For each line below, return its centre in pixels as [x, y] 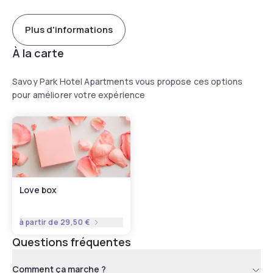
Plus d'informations [69, 30]
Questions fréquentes [72, 242]
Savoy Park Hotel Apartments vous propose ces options [128, 81]
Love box [38, 190]
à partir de [40, 222]
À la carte [38, 53]
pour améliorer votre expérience [79, 94]
